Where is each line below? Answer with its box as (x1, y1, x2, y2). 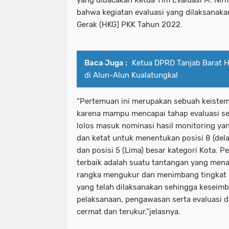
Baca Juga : (84, 58, 127, 67)
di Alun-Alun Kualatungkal (84, 70, 178, 80)
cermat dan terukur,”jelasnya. (77, 207, 180, 216)
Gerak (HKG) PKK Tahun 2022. (77, 19, 182, 29)
